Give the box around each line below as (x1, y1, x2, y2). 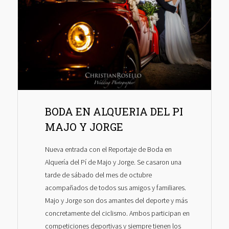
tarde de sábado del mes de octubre (44, 170, 152, 180)
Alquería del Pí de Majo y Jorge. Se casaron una (44, 157, 181, 167)
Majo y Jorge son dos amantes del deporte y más (44, 196, 188, 205)
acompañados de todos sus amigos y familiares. (44, 183, 186, 193)
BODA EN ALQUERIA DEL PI (44, 104, 183, 118)
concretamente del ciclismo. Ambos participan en (44, 209, 190, 218)
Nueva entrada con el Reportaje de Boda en (44, 145, 172, 154)
